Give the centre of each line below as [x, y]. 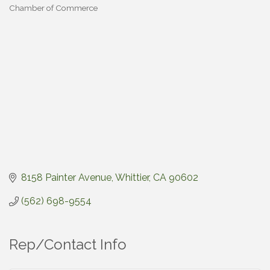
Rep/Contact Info [68, 245]
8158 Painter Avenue [66, 178]
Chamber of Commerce [53, 8]
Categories [30, 16]
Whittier [132, 178]
